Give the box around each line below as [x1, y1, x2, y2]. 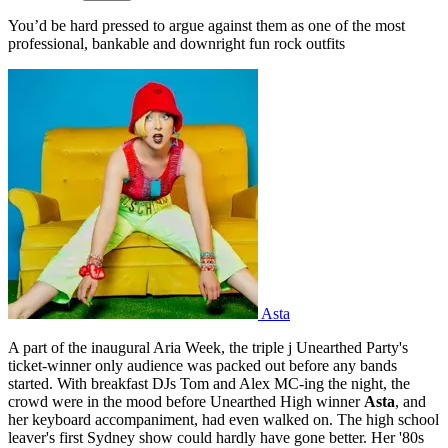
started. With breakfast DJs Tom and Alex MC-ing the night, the [8, 374, 410, 392]
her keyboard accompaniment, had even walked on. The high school [8, 410, 439, 428]
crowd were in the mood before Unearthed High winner [8, 392, 364, 410]
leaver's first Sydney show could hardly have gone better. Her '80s [8, 428, 424, 446]
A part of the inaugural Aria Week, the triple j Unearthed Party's [8, 338, 408, 356]
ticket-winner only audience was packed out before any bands [8, 356, 397, 374]
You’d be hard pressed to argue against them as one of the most [8, 16, 405, 34]
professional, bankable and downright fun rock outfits [8, 34, 345, 52]
